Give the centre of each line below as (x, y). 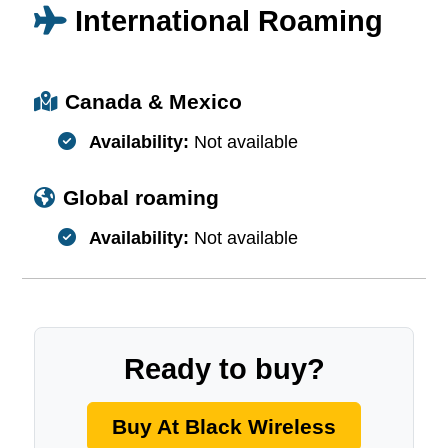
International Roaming (229, 20)
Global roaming (141, 197)
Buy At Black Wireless (224, 426)
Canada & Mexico (153, 101)
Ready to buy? (224, 368)
